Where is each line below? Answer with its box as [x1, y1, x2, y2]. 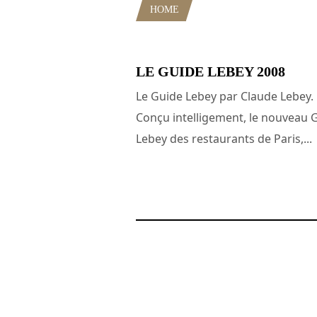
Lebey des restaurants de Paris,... [136, 130, 312, 146]
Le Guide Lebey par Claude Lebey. [136, 88, 313, 104]
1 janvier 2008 [136, 177, 195, 190]
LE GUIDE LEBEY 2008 [136, 63, 285, 79]
